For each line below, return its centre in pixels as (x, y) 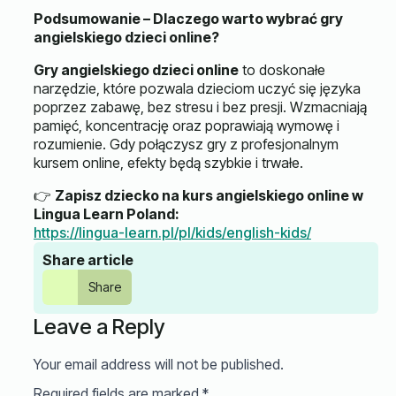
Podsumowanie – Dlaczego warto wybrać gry (188, 19)
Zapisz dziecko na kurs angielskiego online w (209, 196)
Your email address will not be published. (159, 365)
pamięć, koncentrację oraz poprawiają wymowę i (187, 126)
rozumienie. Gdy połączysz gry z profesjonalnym (186, 145)
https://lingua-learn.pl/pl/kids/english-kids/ (172, 233)
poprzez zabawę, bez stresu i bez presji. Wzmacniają (200, 107)
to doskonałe (282, 70)
